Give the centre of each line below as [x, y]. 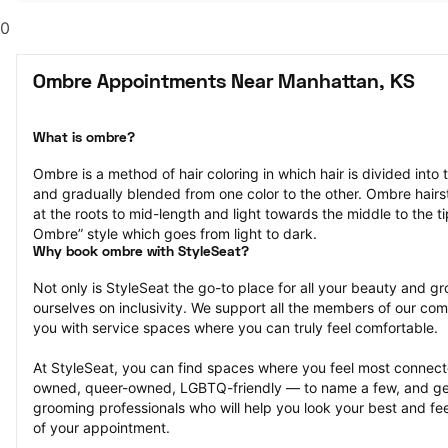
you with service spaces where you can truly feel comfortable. [235, 327]
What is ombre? [84, 138]
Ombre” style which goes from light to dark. [175, 233]
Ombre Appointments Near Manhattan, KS [224, 83]
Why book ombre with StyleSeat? [141, 252]
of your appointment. [101, 427]
